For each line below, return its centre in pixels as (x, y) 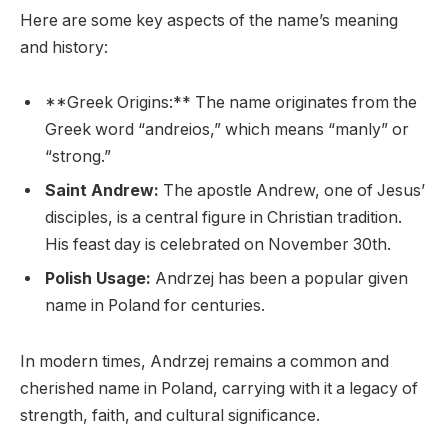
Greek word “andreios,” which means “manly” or (227, 130)
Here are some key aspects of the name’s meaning (209, 20)
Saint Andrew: (102, 191)
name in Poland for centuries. (155, 306)
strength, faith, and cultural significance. (170, 415)
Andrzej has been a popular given (279, 279)
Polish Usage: (98, 279)
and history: (64, 47)
